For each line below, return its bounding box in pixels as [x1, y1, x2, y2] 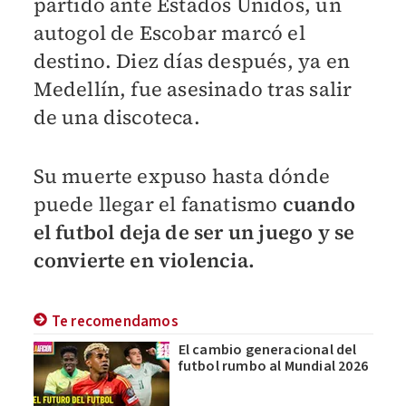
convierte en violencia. [33, 246, 256, 274]
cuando [277, 189, 355, 217]
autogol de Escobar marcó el [33, 18, 305, 46]
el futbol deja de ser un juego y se [33, 217, 355, 246]
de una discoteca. [33, 102, 200, 130]
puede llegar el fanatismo [33, 189, 278, 217]
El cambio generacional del [178, 339, 357, 360]
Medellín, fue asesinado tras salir [33, 74, 353, 102]
